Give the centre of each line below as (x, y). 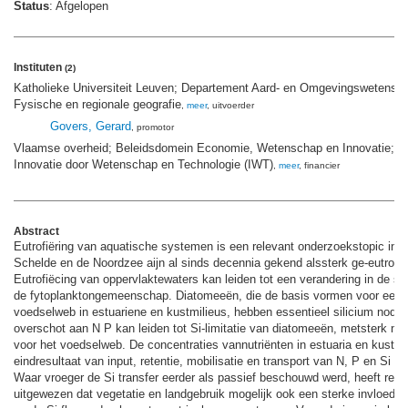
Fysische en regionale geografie (97, 104)
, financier (319, 165)
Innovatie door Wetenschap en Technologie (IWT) (143, 164)
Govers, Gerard (91, 126)
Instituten (39, 67)
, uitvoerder (230, 105)
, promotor (153, 127)
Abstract (36, 231)
